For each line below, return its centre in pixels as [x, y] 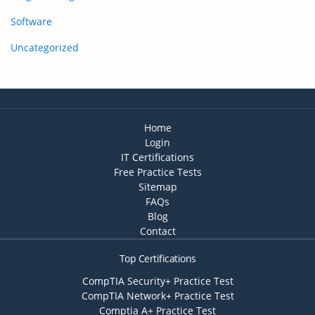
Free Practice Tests [157, 172]
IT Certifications [157, 157]
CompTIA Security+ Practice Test [157, 281]
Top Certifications [157, 258]
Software [31, 21]
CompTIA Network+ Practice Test [157, 296]
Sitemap [157, 187]
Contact [157, 231]
